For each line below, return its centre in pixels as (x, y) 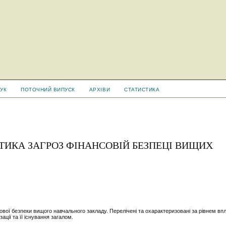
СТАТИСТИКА (142, 90)
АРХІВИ (100, 90)
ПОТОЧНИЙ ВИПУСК (48, 90)
